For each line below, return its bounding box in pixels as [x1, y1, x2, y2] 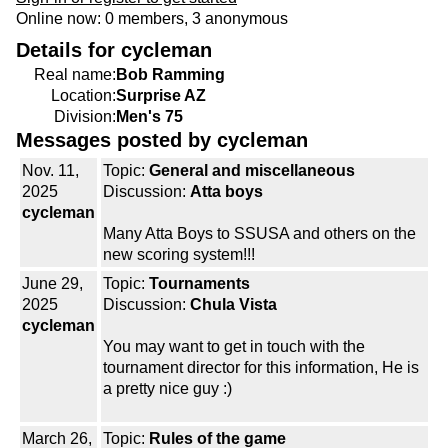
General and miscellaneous [149, 162, 355, 180]
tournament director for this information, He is [103, 359, 419, 377]
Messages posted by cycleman [16, 129, 308, 152]
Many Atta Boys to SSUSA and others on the [103, 225, 416, 243]
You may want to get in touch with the [103, 338, 365, 356]
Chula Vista [190, 296, 277, 314]
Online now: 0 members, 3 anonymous [16, 10, 288, 28]
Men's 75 [116, 108, 183, 126]
